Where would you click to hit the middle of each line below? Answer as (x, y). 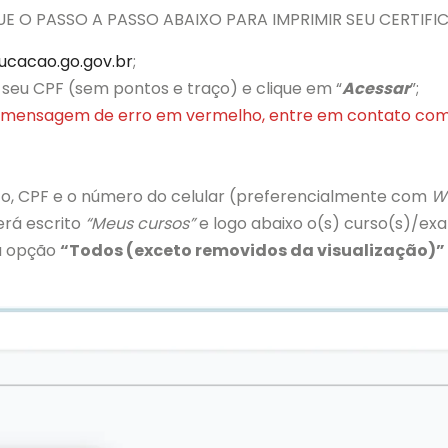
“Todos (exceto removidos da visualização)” (252, 250)
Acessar (376, 88)
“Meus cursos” (142, 223)
